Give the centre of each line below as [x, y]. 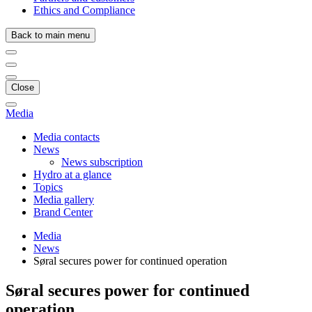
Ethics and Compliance [84, 10]
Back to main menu [50, 35]
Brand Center [63, 212]
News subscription [102, 162]
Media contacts [67, 137]
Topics [48, 187]
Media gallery [64, 200]
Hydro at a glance [72, 174]
